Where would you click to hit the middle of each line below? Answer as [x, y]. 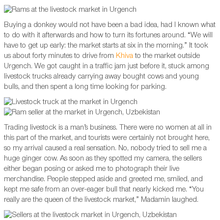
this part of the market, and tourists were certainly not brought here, [107, 138]
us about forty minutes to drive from [60, 56]
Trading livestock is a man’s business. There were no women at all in [108, 128]
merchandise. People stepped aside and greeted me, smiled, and [103, 179]
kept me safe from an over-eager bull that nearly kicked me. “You [104, 190]
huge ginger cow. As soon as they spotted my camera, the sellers [103, 159]
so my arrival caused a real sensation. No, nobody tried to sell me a [105, 149]
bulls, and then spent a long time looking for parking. [85, 87]
